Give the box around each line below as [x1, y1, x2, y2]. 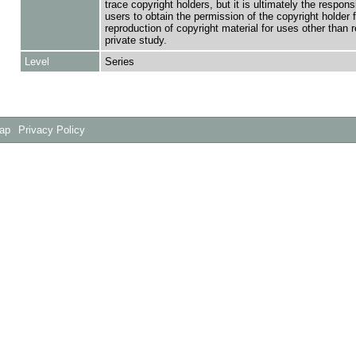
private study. [104, 34, 167, 46]
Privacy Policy [18, 124, 86, 137]
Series [104, 56, 134, 68]
